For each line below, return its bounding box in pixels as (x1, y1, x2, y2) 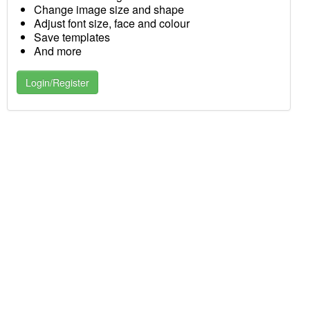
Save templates (33, 29, 110, 46)
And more (33, 43, 82, 60)
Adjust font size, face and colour (33, 15, 190, 32)
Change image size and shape (33, 1, 184, 18)
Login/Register (25, 75, 89, 90)
